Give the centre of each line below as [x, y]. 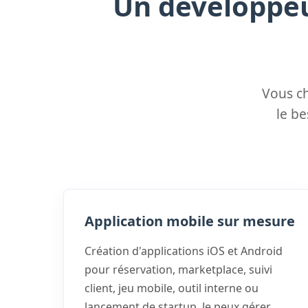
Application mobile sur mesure [190, 221]
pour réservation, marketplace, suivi [178, 269]
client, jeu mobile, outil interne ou [172, 288]
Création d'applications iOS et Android [184, 251]
